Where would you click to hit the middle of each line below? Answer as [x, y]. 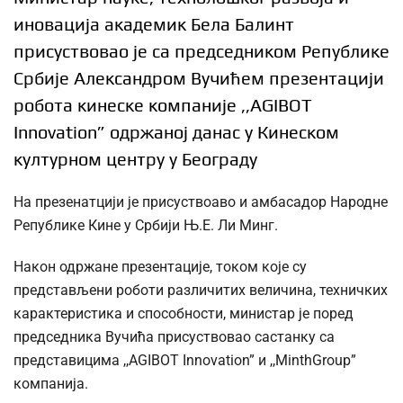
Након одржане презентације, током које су [160, 267]
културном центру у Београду [135, 159]
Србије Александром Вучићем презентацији [199, 78]
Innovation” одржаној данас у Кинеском [176, 132]
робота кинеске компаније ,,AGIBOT [163, 105]
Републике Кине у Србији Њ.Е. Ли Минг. [146, 226]
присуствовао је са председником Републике [201, 51]
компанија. [51, 384]
